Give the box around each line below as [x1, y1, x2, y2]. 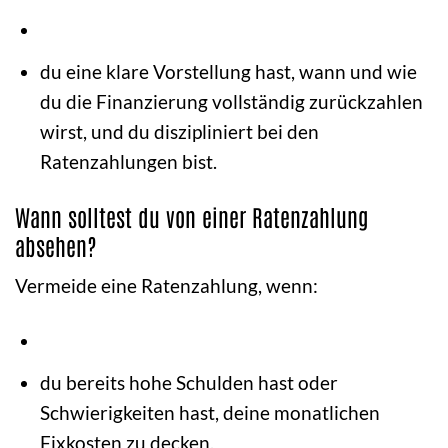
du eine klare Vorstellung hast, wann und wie [39, 59, 417, 83]
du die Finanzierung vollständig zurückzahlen [39, 89, 423, 113]
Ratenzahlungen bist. [39, 149, 217, 173]
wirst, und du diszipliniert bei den [39, 119, 319, 143]
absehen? [15, 229, 97, 260]
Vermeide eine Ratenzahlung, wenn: [15, 274, 318, 298]
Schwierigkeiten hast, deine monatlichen [39, 400, 380, 424]
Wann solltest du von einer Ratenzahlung [15, 200, 368, 231]
